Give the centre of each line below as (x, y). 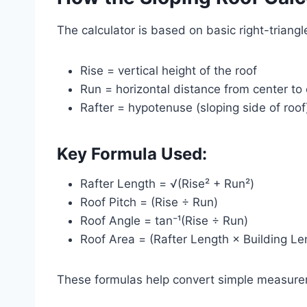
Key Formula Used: (132, 153)
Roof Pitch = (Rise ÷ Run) (149, 202)
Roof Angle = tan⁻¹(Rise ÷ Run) (164, 220)
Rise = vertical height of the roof (169, 70)
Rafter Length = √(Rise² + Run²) (167, 183)
